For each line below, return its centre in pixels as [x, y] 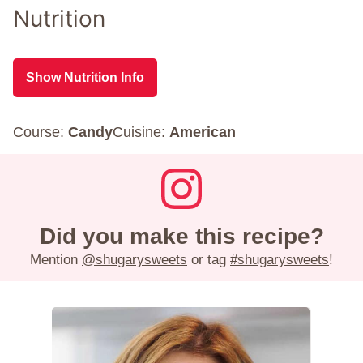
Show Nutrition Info [85, 78]
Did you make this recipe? [181, 237]
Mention [56, 260]
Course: [41, 132]
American [203, 132]
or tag [209, 260]
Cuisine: [141, 132]
